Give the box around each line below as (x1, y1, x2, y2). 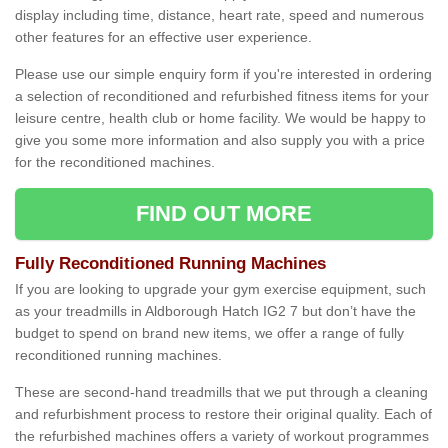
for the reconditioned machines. (15, 154, 215, 171)
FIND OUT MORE (135, 201, 313, 227)
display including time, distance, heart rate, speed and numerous (15, 7, 424, 24)
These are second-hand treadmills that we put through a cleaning (15, 384, 428, 401)
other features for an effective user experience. (15, 29, 312, 46)
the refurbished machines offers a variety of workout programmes (15, 428, 429, 445)
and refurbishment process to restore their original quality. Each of (15, 406, 432, 423)
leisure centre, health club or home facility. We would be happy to (15, 110, 426, 127)
